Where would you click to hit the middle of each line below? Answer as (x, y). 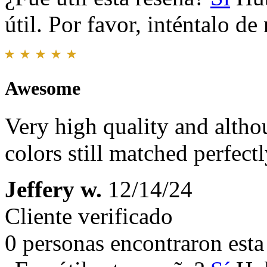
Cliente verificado (89, 216)
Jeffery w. (53, 190)
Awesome (43, 89)
